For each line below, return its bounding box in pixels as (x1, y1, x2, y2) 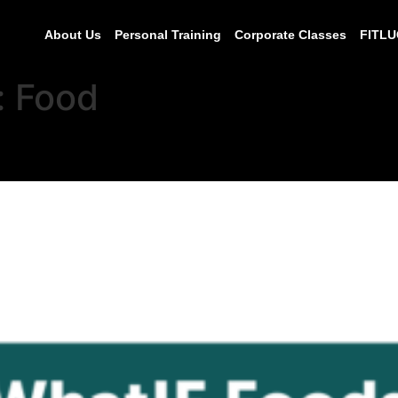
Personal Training (115, 28, 221, 42)
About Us (44, 28, 101, 42)
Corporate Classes (235, 28, 346, 42)
